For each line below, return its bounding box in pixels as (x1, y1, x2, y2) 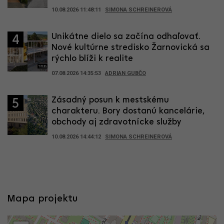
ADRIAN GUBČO (105, 69, 146, 76)
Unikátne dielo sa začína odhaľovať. (51, 32, 200, 41)
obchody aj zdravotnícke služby (51, 117, 181, 126)
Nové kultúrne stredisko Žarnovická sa (51, 43, 209, 52)
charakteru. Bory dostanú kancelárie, (51, 106, 204, 115)
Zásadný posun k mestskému (51, 95, 169, 104)
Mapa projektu (7, 193, 78, 204)
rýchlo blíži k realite (51, 54, 133, 63)
